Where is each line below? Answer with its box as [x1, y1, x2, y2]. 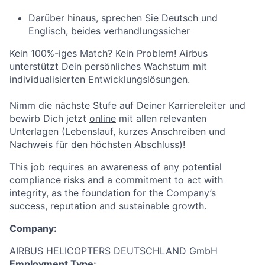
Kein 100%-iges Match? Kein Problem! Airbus [9, 47, 208, 59]
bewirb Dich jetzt [9, 112, 89, 124]
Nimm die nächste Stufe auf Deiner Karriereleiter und [9, 99, 245, 111]
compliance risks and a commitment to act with [9, 174, 223, 186]
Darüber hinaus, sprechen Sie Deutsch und [28, 12, 218, 24]
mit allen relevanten [116, 112, 206, 124]
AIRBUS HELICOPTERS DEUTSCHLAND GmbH [9, 245, 218, 257]
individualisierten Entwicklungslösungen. [9, 73, 190, 85]
